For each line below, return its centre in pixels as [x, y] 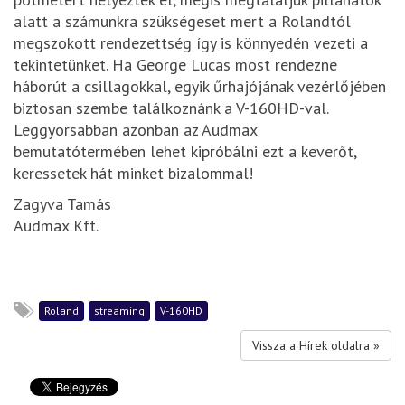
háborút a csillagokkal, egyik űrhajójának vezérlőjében [200, 87]
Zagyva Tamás [62, 204]
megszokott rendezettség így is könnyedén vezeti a [191, 43]
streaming [119, 310]
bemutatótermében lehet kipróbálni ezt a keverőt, [185, 152]
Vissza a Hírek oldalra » [316, 345]
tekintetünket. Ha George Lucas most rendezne [175, 65]
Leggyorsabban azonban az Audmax [135, 130]
